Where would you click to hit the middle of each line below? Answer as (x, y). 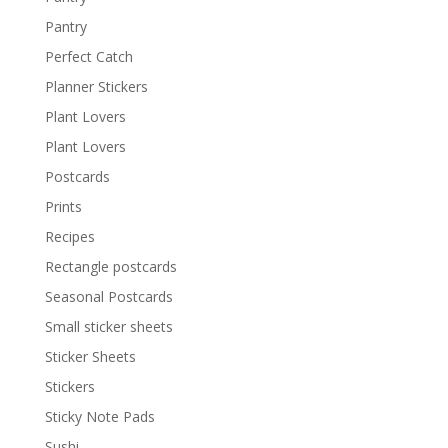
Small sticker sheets (108, 327)
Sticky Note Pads (99, 417)
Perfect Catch (88, 57)
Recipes (69, 237)
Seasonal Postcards (108, 297)
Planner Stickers (96, 87)
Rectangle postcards (110, 267)
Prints (63, 207)
